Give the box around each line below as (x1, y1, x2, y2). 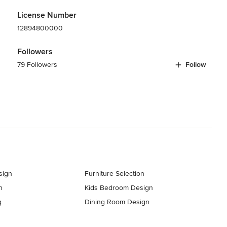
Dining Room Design (85, 197, 150, 206)
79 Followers (17, 60, 57, 69)
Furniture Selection (85, 169, 145, 178)
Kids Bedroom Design (85, 183, 154, 192)
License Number (17, 10, 77, 20)
